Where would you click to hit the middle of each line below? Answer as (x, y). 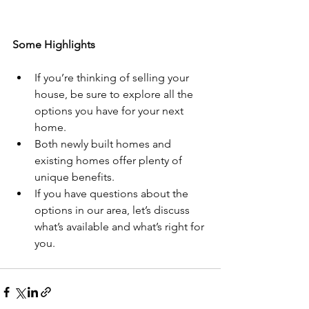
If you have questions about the (113, 194)
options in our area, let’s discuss (113, 210)
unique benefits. (74, 177)
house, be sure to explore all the (115, 94)
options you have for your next (110, 111)
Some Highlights (54, 45)
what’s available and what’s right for (121, 227)
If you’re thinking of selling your (113, 78)
